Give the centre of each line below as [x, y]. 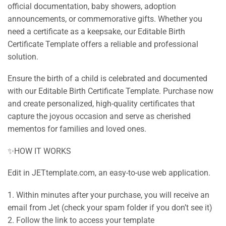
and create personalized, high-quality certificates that [101, 104]
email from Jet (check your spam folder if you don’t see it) [110, 207]
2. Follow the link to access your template [81, 220]
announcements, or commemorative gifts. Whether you [105, 19]
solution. [23, 56]
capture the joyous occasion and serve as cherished [99, 117]
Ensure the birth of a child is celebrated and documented [107, 79]
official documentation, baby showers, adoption [92, 6]
